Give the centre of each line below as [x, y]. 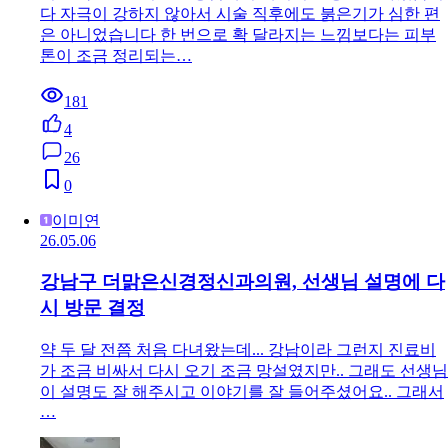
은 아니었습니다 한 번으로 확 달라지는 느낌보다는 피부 [238, 35]
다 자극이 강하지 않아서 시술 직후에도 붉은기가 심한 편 [240, 14]
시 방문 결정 [92, 308]
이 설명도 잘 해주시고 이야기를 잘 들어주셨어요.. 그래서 [242, 391]
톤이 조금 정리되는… [116, 56]
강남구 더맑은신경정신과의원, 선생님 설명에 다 [242, 282]
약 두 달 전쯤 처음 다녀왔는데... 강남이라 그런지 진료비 [238, 349]
